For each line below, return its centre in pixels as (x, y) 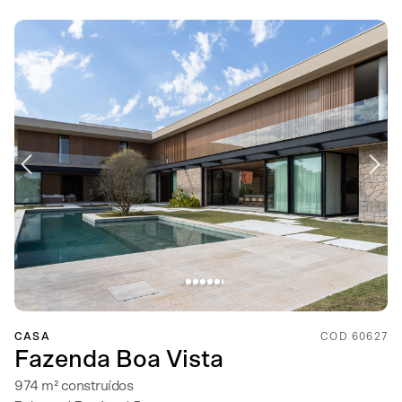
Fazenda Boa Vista (119, 359)
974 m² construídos (74, 386)
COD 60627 (354, 336)
